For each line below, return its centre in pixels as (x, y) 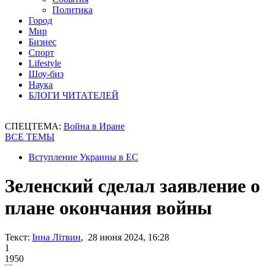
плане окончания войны (108, 208)
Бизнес (42, 42)
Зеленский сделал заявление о (132, 186)
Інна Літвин (56, 237)
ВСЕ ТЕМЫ (30, 137)
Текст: (17, 237)
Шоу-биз (46, 74)
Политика (72, 10)
